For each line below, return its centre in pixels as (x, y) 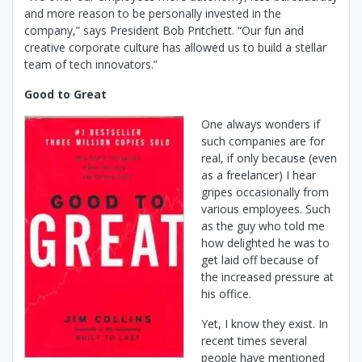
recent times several (254, 341)
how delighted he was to (265, 243)
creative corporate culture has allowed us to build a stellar (175, 48)
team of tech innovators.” (91, 65)
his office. (226, 294)
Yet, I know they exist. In (265, 324)
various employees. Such (266, 209)
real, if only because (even (269, 158)
